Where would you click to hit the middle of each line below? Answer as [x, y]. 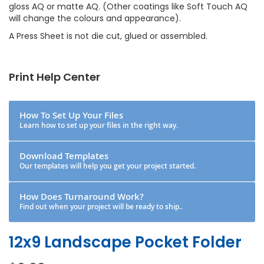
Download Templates [65, 156]
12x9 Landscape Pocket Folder [125, 242]
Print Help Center [55, 77]
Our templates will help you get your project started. [108, 166]
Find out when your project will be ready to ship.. [101, 206]
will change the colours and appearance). [95, 18]
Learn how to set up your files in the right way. [99, 125]
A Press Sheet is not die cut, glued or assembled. [108, 36]
